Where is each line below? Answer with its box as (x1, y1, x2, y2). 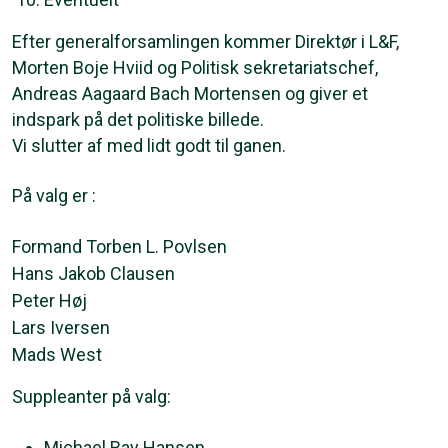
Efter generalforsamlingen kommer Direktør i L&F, (12, 30, 399, 52)
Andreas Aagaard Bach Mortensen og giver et (12, 82, 368, 104)
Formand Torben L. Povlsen (12, 235, 227, 257)
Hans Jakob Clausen (12, 262, 175, 284)
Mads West (12, 343, 102, 365)
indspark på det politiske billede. (12, 108, 264, 130)
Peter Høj (12, 289, 87, 311)
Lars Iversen (12, 316, 110, 338)
